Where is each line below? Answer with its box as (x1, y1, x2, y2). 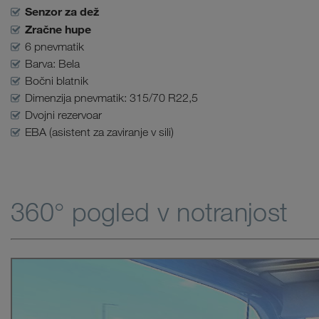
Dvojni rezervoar (25, 108, 103, 122)
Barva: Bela (25, 57, 80, 70)
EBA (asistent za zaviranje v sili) (25, 125, 174, 139)
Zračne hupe (25, 22, 92, 36)
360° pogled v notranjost (11, 196, 288, 228)
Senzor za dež (25, 4, 100, 19)
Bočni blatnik (25, 74, 89, 88)
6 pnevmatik (25, 40, 85, 53)
